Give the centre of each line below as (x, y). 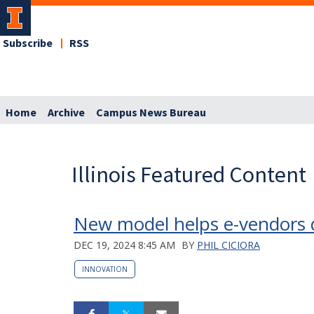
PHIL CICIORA (228, 245)
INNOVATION (105, 269)
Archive (66, 112)
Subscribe (28, 43)
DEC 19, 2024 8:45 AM (124, 245)
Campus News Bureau (151, 112)
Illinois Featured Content (189, 174)
